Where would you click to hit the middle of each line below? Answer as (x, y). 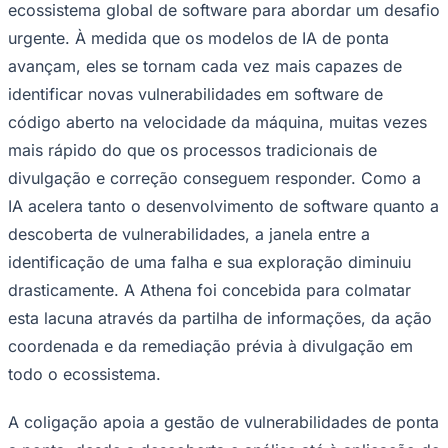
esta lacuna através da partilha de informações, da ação (220, 317)
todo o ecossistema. (84, 373)
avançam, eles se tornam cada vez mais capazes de (205, 65)
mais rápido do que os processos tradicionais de (192, 149)
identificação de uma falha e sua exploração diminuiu (209, 261)
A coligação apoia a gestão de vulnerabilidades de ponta (223, 421)
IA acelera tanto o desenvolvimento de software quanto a (223, 205)
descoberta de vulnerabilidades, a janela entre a (189, 233)
